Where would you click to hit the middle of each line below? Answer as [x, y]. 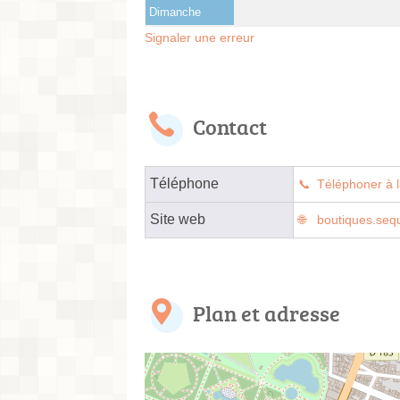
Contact [230, 126]
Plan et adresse [267, 312]
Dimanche [175, 12]
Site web [178, 219]
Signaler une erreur [200, 37]
